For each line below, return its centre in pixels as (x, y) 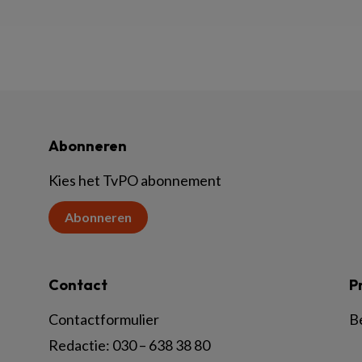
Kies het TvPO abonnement (135, 180)
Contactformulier (104, 319)
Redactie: (80, 345)
